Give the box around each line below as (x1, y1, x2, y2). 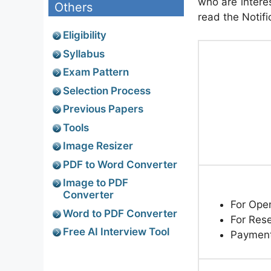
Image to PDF (63, 177, 128, 189)
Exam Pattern (63, 66, 129, 78)
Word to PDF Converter (63, 207, 177, 220)
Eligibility (63, 29, 106, 41)
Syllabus (63, 47, 105, 60)
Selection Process (63, 84, 151, 97)
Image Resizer (63, 140, 133, 152)
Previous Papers (63, 103, 143, 115)
